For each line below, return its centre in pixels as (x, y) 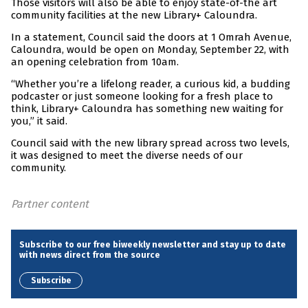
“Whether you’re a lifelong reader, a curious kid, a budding (151, 84)
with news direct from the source (90, 255)
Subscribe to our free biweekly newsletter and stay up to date (153, 245)
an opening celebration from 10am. (95, 62)
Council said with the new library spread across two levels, (150, 143)
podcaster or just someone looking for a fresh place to (142, 97)
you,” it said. (39, 121)
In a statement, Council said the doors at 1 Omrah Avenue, (151, 37)
